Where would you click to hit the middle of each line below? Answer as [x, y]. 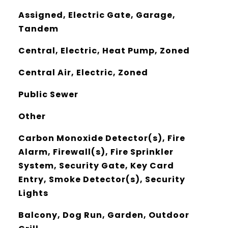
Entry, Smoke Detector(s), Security [102, 179]
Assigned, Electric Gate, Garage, [97, 15]
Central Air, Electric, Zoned [83, 73]
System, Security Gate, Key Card [96, 166]
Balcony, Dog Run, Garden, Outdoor [104, 215]
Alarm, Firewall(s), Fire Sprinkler [96, 152]
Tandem [38, 29]
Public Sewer [48, 94]
